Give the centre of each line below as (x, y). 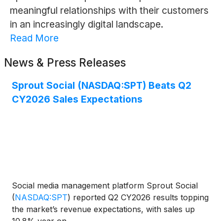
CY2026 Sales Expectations (77, 99)
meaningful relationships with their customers (109, 11)
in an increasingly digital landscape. (86, 24)
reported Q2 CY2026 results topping (140, 198)
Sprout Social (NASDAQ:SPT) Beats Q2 (102, 86)
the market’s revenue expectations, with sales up (103, 209)
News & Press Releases (65, 63)
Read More (34, 38)
